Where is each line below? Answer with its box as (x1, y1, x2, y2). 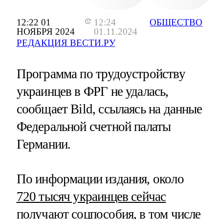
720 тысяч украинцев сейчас (16, 189, 166, 204)
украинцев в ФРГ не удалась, (16, 84, 169, 99)
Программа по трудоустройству (16, 66, 185, 81)
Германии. (16, 136, 71, 152)
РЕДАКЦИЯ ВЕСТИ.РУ (16, 38, 115, 48)
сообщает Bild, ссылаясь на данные (16, 101, 202, 116)
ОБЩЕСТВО (150, 17, 203, 27)
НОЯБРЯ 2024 (16, 26, 75, 37)
